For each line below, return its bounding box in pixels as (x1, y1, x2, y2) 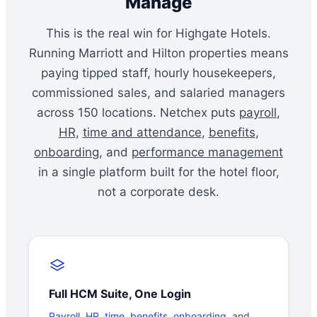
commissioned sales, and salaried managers (32, 86, 285, 100)
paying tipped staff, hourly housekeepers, (41, 66, 276, 81)
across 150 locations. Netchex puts (37, 105, 239, 120)
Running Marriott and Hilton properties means (28, 46, 289, 61)
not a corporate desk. (98, 185, 219, 200)
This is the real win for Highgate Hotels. (46, 26, 271, 41)
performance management (132, 145, 283, 160)
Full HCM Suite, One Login (49, 287, 191, 301)
